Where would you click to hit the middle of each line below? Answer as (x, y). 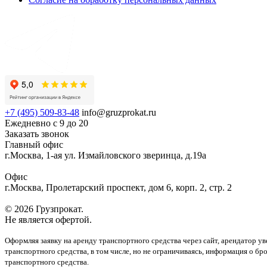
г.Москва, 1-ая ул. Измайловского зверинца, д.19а (105, 155)
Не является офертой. (48, 219)
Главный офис (34, 144)
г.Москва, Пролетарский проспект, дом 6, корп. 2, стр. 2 (118, 187)
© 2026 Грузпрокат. (44, 209)
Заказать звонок (37, 133)
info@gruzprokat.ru (118, 112)
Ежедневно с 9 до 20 (46, 123)
